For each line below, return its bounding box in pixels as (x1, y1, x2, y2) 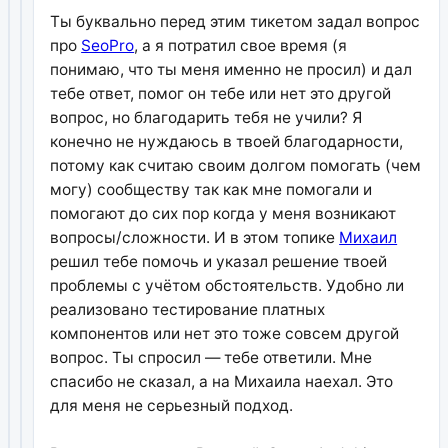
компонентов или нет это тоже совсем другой (50, 323, 400, 343)
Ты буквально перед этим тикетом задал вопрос (50, 11, 421, 31)
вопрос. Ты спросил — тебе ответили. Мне (50, 347, 373, 367)
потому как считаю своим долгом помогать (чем (50, 155, 422, 175)
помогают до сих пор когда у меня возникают (50, 203, 397, 223)
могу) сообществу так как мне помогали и (50, 179, 373, 199)
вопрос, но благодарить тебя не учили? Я (50, 107, 363, 127)
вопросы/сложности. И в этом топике (50, 227, 340, 247)
